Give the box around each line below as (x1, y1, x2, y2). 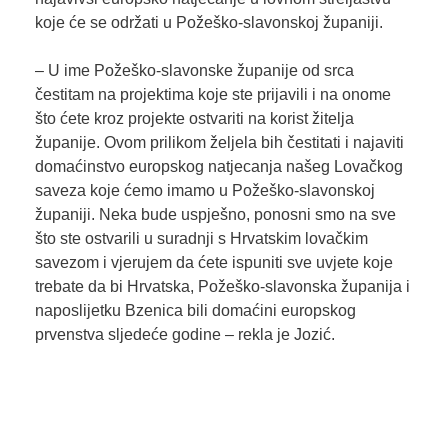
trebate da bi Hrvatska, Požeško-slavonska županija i (34, 277, 410, 295)
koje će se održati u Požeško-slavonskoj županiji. (34, 13, 383, 31)
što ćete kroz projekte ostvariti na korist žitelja (34, 109, 354, 127)
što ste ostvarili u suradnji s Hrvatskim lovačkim (34, 229, 368, 247)
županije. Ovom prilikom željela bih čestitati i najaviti (34, 133, 404, 151)
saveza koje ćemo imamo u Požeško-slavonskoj (34, 181, 375, 199)
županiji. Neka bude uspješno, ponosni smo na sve (34, 205, 396, 223)
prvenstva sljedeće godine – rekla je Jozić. (34, 325, 335, 343)
